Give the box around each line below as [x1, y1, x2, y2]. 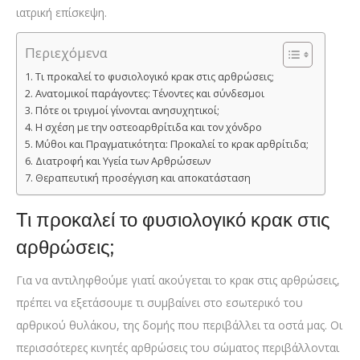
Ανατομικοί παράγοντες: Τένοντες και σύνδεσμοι [35, 86, 264, 100]
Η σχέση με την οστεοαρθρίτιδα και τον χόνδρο [35, 120, 262, 134]
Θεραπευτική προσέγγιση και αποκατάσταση [35, 170, 251, 185]
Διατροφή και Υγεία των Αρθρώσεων [35, 153, 211, 168]
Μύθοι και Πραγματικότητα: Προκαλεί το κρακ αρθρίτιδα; [35, 137, 309, 151]
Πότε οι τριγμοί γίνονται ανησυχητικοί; [35, 103, 219, 117]
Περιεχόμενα [25, 43, 108, 62]
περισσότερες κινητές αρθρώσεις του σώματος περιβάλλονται [16, 339, 339, 355]
